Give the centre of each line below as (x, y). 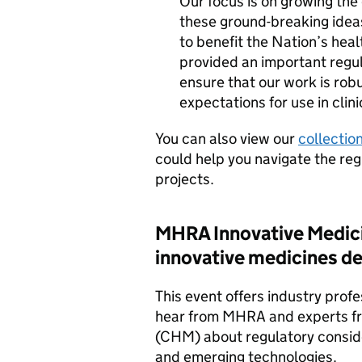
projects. (185, 179)
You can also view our (227, 139)
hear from (189, 316)
